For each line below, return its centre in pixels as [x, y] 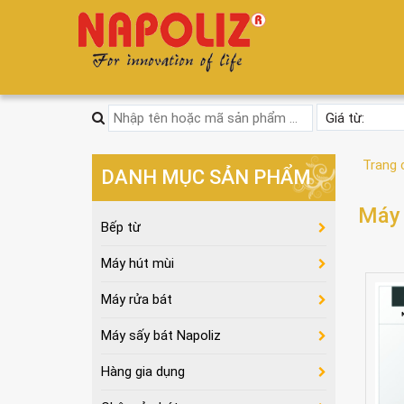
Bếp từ [121, 227]
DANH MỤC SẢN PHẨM [206, 177]
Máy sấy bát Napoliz [161, 335]
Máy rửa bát [137, 299]
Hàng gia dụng [143, 372]
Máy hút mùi [138, 263]
